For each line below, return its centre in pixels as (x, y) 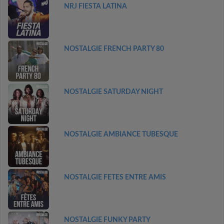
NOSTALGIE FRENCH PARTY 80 (114, 49)
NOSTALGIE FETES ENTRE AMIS (115, 177)
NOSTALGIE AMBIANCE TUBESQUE (121, 134)
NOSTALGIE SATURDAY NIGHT (113, 92)
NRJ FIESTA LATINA (95, 6)
